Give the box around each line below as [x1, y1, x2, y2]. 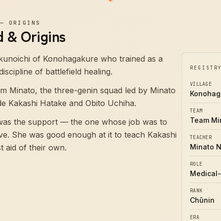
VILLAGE [190, 81, 212, 87]
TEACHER [190, 134, 212, 141]
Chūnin [190, 196, 215, 204]
